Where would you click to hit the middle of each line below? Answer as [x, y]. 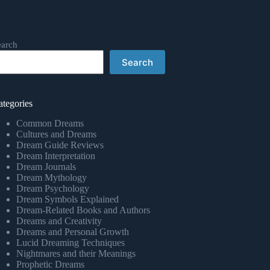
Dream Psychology [53, 188]
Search [138, 62]
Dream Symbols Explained [68, 199]
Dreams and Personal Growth [73, 231]
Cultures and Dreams [57, 134]
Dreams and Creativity [59, 221]
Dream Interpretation [56, 155]
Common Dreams [50, 123]
